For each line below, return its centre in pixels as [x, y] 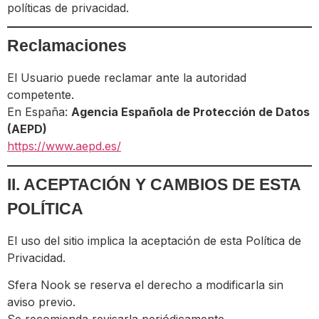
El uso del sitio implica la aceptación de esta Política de [154, 240]
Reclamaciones [67, 46]
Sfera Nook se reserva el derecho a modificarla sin [145, 285]
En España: [39, 112]
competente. [41, 95]
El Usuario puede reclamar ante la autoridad [127, 78]
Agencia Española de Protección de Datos [190, 112]
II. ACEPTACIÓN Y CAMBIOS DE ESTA [154, 184]
